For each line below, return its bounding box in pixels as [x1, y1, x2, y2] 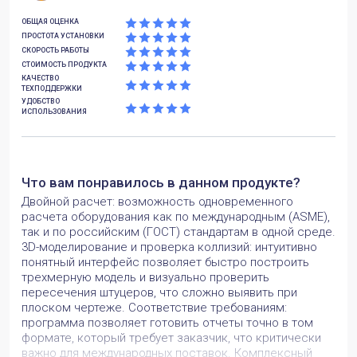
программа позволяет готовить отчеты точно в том [22, 315, 313, 330]
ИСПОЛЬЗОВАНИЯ [22, 108, 87, 116]
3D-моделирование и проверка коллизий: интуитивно [22, 239, 317, 254]
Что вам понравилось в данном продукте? [22, 175, 300, 191]
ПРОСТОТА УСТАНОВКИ [22, 32, 104, 41]
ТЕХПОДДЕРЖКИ [22, 84, 82, 93]
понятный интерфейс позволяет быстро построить [22, 254, 309, 269]
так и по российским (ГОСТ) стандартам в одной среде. [22, 224, 335, 239]
